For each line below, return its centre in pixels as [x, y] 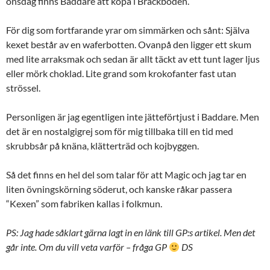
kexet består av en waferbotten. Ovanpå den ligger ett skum [129, 45]
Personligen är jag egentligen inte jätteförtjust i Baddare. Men [133, 117]
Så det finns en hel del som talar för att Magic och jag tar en [126, 175]
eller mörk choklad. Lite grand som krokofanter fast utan [121, 74]
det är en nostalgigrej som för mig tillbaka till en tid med [120, 131]
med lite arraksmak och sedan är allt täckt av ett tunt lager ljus [133, 59]
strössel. [23, 88]
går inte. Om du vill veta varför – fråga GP [87, 247]
